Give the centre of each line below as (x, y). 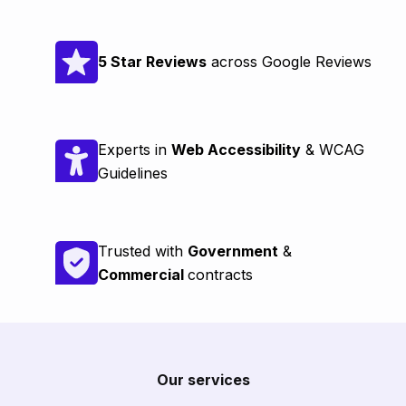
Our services (203, 379)
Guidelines (132, 173)
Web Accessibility (236, 149)
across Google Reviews (289, 62)
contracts (220, 274)
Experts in (134, 149)
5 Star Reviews (152, 62)
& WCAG (332, 149)
